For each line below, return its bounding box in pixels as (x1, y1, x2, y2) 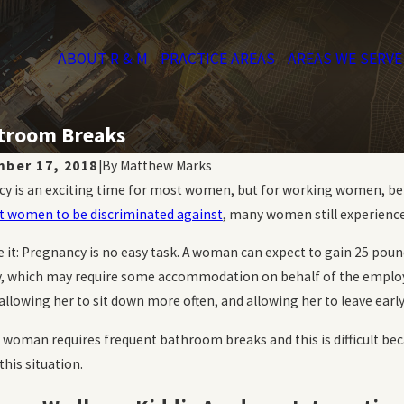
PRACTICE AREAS (161, 48, 275, 69)
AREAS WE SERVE (288, 48, 402, 69)
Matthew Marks (119, 156, 212, 174)
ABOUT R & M (58, 48, 148, 69)
